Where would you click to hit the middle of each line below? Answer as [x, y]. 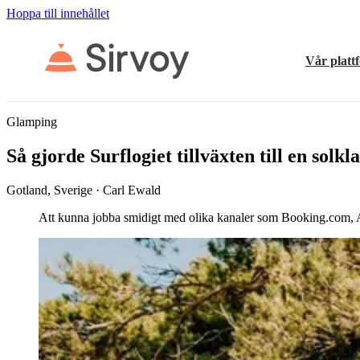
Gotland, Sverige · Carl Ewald [84, 190]
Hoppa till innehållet [58, 13]
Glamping [32, 122]
